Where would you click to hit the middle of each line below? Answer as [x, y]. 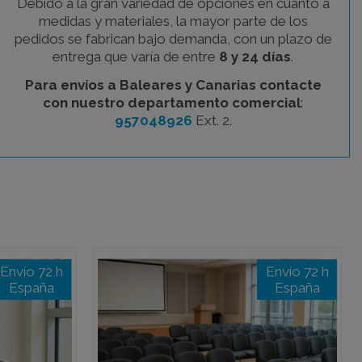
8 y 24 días [255, 56]
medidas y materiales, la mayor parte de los [173, 21]
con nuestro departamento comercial [172, 103]
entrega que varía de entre [136, 56]
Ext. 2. [212, 121]
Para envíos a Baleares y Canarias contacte [173, 85]
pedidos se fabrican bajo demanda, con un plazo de [173, 38]
